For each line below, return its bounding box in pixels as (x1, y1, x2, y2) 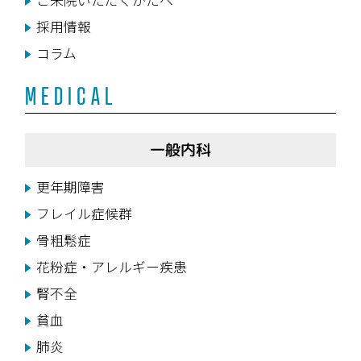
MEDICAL (25, 81, 117, 111)
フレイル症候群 (35, 203, 132, 223)
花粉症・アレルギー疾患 (35, 256, 187, 276)
